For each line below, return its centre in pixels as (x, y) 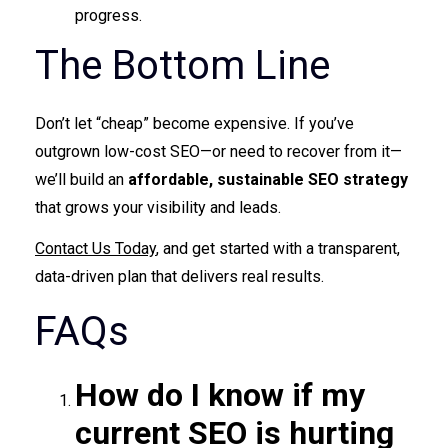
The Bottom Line (192, 66)
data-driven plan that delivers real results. (179, 277)
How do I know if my (220, 395)
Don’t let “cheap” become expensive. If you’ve (194, 124)
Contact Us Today (95, 249)
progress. (108, 16)
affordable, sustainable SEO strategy (268, 180)
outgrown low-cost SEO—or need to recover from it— (218, 152)
